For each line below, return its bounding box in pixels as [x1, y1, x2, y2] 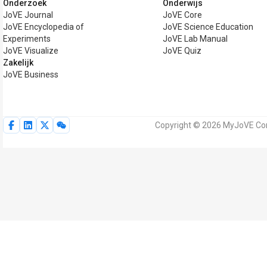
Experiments [3, 34, 51, 44]
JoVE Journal [3, 10, 53, 20]
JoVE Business [3, 70, 58, 79]
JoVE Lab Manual [162, 34, 228, 44]
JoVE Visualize [3, 46, 58, 55]
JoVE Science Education [162, 22, 253, 32]
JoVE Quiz [162, 46, 201, 55]
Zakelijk [3, 58, 33, 67]
